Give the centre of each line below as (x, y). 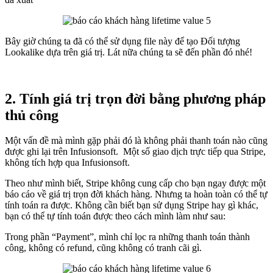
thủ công (32, 115)
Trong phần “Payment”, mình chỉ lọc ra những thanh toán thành (127, 237)
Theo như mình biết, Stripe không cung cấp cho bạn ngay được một (135, 183)
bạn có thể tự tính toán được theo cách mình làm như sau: (115, 216)
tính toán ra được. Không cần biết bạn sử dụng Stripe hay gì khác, (132, 205)
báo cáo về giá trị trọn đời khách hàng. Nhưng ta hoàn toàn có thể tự (136, 194)
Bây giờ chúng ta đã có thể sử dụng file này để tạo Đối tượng (122, 41)
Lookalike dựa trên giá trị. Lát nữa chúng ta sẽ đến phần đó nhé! (129, 52)
